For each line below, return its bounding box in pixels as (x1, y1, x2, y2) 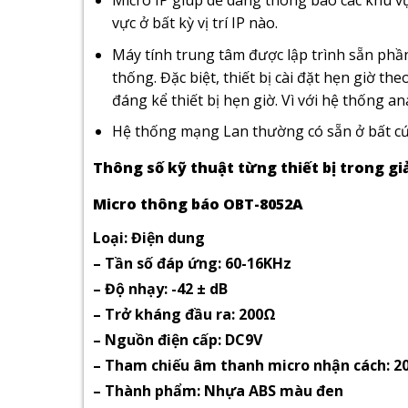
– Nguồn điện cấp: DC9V (93, 329, 262, 350)
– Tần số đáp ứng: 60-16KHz (93, 252, 291, 273)
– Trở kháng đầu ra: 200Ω (93, 303, 276, 324)
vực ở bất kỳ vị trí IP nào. (111, 13, 278, 34)
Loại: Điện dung (93, 227, 205, 248)
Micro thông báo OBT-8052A (93, 193, 303, 214)
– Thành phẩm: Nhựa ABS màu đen (93, 380, 343, 401)
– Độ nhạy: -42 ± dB (93, 278, 228, 299)
